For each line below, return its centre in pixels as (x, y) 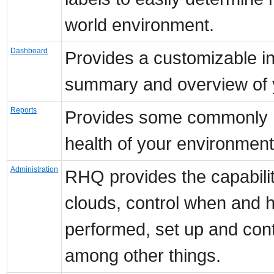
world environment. (139, 25)
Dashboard (29, 50)
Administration (34, 169)
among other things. (143, 255)
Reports (24, 110)
